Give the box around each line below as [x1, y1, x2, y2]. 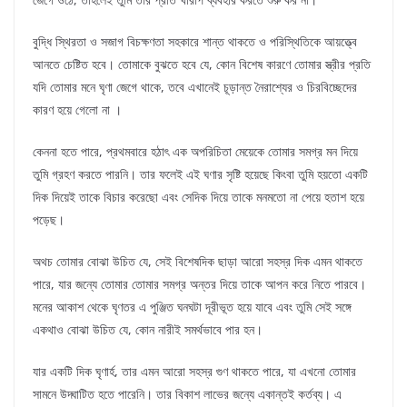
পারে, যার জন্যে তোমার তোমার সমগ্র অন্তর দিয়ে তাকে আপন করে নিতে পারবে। [33, 275, 366, 293]
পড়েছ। [33, 211, 65, 229]
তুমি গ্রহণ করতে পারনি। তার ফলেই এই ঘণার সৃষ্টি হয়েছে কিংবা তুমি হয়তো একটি [33, 165, 368, 184]
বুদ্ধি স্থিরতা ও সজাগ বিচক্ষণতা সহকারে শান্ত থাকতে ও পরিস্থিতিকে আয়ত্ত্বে [33, 33, 357, 51]
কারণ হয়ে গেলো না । [33, 101, 122, 119]
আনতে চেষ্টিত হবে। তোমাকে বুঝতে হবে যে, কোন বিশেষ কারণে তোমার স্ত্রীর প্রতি [33, 55, 371, 74]
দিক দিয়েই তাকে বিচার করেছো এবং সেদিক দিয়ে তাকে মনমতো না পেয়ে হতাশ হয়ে [33, 188, 364, 206]
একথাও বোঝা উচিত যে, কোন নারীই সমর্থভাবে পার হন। [33, 321, 263, 339]
